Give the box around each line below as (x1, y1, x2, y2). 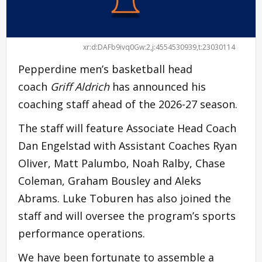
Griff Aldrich (50, 79, 109, 94)
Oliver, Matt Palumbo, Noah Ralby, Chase (18, 156, 225, 170)
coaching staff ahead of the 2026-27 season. (18, 96, 237, 111)
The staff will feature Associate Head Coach (18, 120, 236, 135)
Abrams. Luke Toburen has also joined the (18, 191, 231, 205)
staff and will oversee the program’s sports (18, 208, 236, 223)
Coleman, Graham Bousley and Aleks (18, 173, 201, 188)
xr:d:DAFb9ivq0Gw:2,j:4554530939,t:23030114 (83, 42, 235, 52)
